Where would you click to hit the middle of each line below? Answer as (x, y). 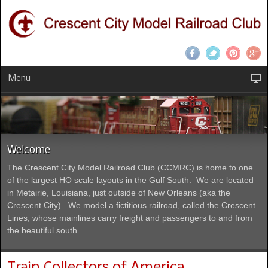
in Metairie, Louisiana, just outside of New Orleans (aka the (119, 192)
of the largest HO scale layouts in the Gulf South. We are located (130, 180)
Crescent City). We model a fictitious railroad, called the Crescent (131, 205)
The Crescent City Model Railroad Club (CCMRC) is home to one (130, 167)
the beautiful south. (43, 230)
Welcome (29, 150)
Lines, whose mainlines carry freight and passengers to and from (130, 217)
